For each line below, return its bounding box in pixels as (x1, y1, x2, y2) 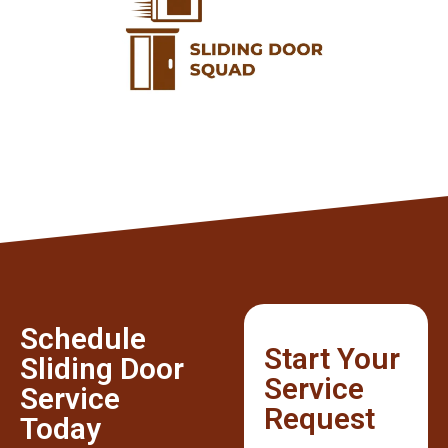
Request (264, 400, 375, 436)
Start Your (264, 340, 400, 376)
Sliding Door (20, 350, 184, 386)
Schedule (20, 320, 146, 356)
